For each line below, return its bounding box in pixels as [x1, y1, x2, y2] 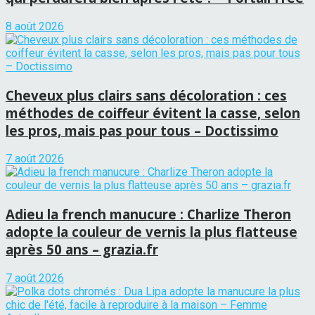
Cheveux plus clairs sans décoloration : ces [6, 86, 287, 104]
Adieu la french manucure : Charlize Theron [6, 205, 291, 224]
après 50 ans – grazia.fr [6, 240, 158, 259]
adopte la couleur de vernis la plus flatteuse [6, 223, 297, 241]
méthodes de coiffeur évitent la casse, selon [6, 103, 300, 122]
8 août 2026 [6, 19, 64, 33]
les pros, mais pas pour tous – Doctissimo [6, 121, 278, 139]
